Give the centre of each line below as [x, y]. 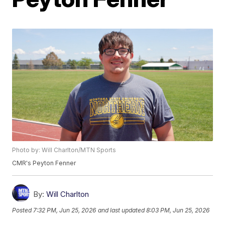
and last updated [122, 210]
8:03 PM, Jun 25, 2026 [178, 210]
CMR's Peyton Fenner [44, 163]
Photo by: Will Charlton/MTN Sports [64, 150]
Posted [23, 210]
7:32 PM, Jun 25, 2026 [65, 210]
